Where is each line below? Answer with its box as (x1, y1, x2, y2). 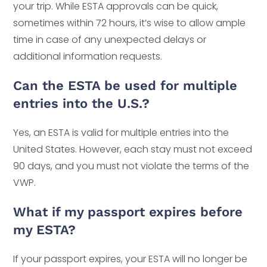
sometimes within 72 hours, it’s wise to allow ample (13, 16, 246, 30)
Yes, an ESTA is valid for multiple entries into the (13, 126, 229, 140)
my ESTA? (13, 222, 76, 238)
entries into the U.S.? (13, 96, 150, 111)
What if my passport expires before (13, 204, 243, 220)
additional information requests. (13, 49, 163, 64)
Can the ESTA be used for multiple (13, 78, 238, 94)
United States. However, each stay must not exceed (13, 142, 253, 157)
